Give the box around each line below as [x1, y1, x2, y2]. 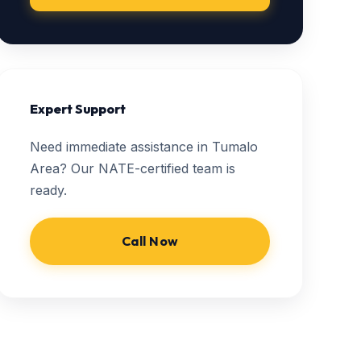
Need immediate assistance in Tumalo [30, 139, 258, 155]
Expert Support [30, 101, 126, 117]
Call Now [121, 233, 179, 249]
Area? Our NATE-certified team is [30, 160, 235, 176]
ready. [30, 182, 67, 198]
